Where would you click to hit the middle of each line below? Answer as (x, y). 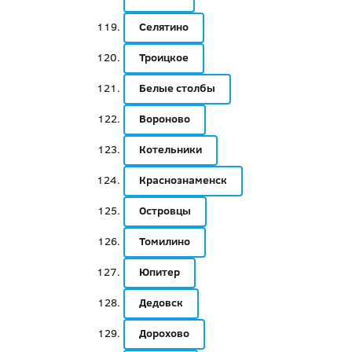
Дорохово (164, 333)
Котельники (170, 149)
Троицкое (163, 57)
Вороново (164, 119)
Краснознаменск (183, 180)
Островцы (165, 211)
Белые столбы (177, 88)
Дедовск (161, 302)
